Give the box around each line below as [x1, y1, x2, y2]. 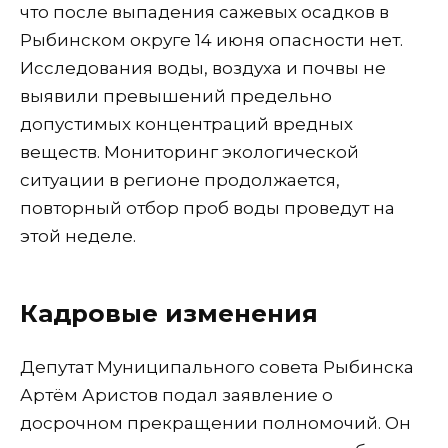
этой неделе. [20, 226, 136, 247]
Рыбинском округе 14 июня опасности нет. [20, 30, 403, 51]
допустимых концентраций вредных [20, 114, 353, 135]
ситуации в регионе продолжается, [20, 170, 340, 191]
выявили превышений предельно [20, 86, 332, 107]
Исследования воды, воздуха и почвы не [20, 58, 386, 79]
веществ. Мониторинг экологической [20, 142, 359, 163]
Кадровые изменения [20, 298, 318, 329]
